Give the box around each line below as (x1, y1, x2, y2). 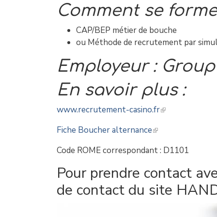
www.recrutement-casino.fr (57, 104, 160, 116)
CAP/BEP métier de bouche (76, 25, 177, 36)
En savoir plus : (57, 80, 186, 99)
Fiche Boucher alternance (57, 124, 152, 136)
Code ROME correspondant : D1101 (57, 145, 189, 156)
